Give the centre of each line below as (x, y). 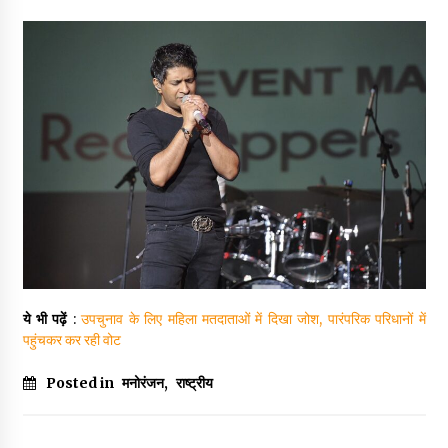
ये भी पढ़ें (45, 319)
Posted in (81, 383)
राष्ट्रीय (194, 383)
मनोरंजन (142, 383)
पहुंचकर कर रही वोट (71, 340)
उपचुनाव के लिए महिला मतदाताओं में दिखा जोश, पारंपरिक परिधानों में (253, 319)
